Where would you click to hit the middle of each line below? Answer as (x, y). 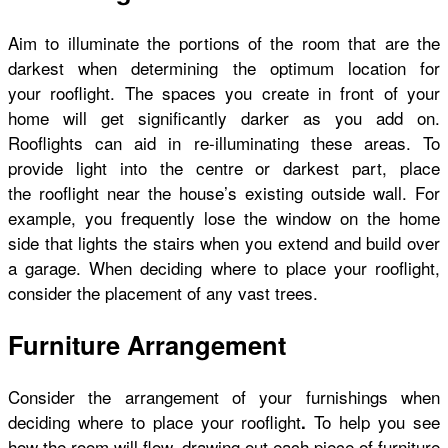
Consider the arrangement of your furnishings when (224, 396)
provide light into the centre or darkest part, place (224, 167)
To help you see (377, 421)
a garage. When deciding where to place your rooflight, (224, 267)
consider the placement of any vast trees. (165, 292)
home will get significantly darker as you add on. (224, 117)
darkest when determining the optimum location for (224, 67)
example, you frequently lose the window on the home (224, 217)
